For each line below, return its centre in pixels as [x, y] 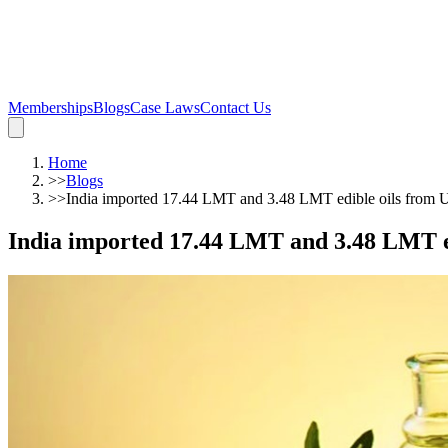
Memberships [50, 107]
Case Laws [165, 107]
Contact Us [235, 107]
